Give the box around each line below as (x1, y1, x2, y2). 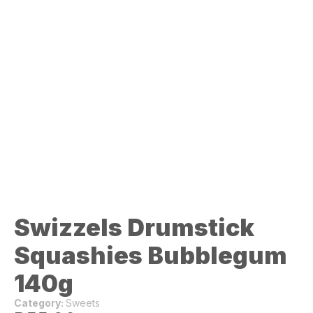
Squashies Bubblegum (14, 241, 287, 270)
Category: (14, 297, 66, 310)
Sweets (66, 297, 100, 310)
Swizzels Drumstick (14, 213, 254, 242)
